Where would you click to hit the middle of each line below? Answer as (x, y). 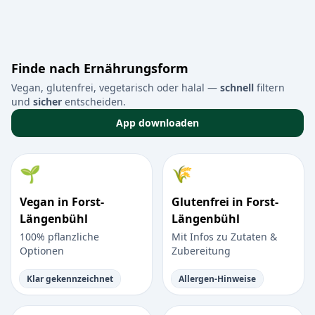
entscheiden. (94, 102)
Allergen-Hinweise (217, 279)
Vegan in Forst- (62, 202)
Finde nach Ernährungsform (100, 69)
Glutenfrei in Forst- (225, 202)
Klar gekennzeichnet (70, 279)
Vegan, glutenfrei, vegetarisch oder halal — (116, 88)
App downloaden (157, 123)
